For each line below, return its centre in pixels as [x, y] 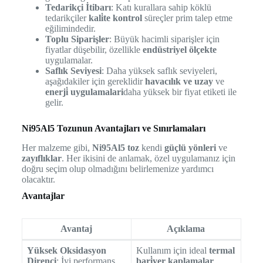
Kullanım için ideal [172, 251]
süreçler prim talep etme [187, 18]
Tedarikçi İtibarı [78, 7]
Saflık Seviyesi [73, 70]
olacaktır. [38, 179]
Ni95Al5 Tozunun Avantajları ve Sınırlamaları [113, 128]
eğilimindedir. [70, 28]
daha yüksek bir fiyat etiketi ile [180, 92]
